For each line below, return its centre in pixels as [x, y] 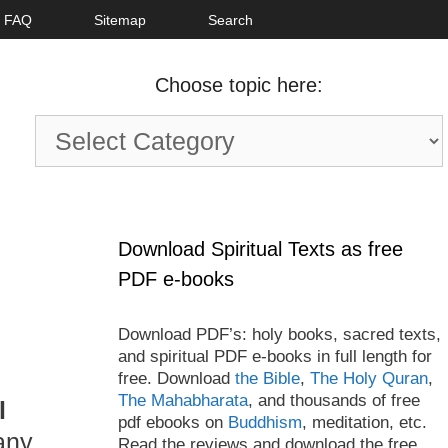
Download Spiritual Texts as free [260, 249]
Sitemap [119, 20]
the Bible [267, 378]
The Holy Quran [369, 378]
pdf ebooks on [173, 422]
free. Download [176, 378]
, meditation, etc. [364, 422]
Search [230, 20]
